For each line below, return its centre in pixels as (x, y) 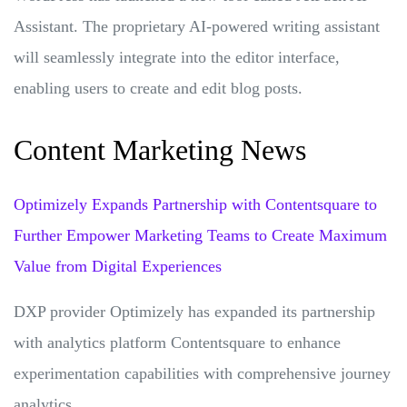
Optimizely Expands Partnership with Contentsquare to (195, 204)
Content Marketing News (160, 149)
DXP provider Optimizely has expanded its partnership (194, 311)
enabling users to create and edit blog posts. (160, 88)
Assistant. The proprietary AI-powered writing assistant (197, 26)
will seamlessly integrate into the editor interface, (177, 57)
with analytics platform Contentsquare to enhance (177, 342)
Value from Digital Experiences (118, 266)
